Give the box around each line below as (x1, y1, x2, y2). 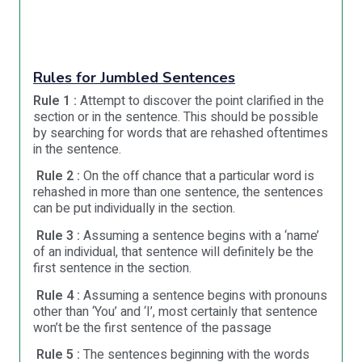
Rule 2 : (36, 166, 80, 187)
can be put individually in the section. (33, 199, 235, 219)
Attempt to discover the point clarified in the (77, 90, 324, 111)
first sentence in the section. (33, 259, 192, 279)
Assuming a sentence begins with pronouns (80, 286, 327, 306)
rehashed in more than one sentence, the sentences (33, 183, 323, 203)
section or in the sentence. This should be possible (33, 107, 318, 127)
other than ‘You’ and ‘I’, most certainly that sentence (33, 302, 318, 322)
